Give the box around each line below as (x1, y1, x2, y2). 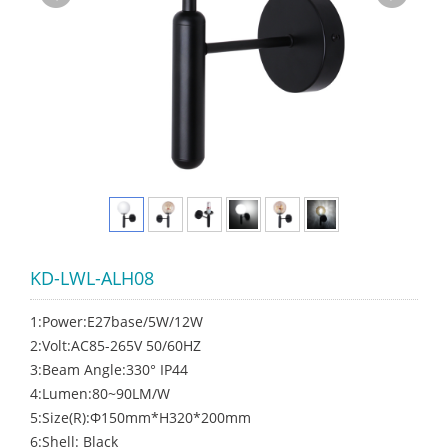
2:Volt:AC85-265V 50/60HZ (30, 336, 201, 355)
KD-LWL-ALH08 (30, 266, 154, 290)
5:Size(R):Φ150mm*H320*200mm (30, 408, 251, 427)
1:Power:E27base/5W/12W (30, 312, 203, 331)
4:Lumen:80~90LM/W (30, 384, 170, 403)
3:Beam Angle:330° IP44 (30, 360, 188, 379)
